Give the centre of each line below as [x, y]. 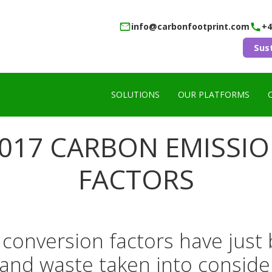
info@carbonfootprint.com [190, 26]
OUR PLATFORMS [214, 94]
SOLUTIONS [135, 94]
